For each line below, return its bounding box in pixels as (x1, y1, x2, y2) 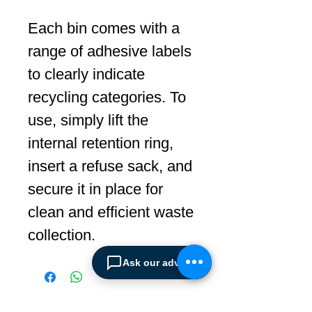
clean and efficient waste (28, 203, 194, 221)
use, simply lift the (28, 111, 148, 129)
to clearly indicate (28, 65, 145, 83)
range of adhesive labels (28, 42, 192, 60)
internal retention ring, (28, 134, 173, 152)
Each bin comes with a (28, 19, 180, 37)
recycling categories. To (28, 88, 186, 106)
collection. (28, 226, 95, 244)
